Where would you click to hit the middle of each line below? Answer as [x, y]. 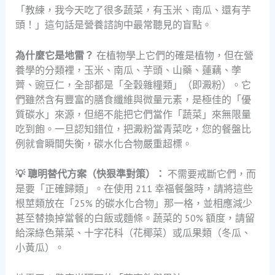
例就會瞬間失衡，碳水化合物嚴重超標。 [103, 143]
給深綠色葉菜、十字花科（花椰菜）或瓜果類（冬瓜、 [133, 233]
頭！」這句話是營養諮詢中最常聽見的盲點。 [113, 25]
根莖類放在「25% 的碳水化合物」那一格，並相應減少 [134, 203]
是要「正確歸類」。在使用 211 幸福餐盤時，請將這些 [134, 189]
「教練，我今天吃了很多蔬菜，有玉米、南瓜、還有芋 [133, 10]
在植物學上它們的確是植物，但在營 [173, 55]
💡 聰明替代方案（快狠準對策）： [90, 174]
